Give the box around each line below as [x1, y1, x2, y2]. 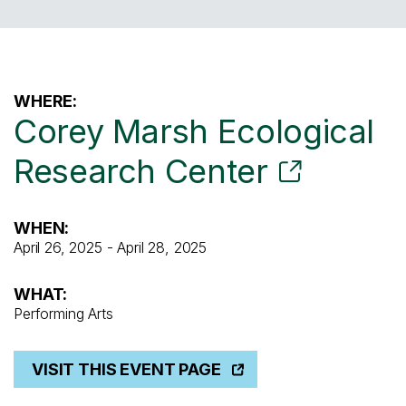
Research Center [14, 151, 268, 192]
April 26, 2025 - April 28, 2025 [14, 238, 208, 257]
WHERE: [14, 92, 78, 111]
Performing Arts [14, 304, 113, 324]
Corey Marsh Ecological [14, 111, 375, 152]
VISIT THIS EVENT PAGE [32, 360, 221, 380]
